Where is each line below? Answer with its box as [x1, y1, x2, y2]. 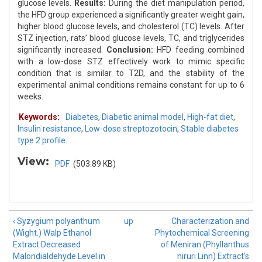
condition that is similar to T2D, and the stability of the [18, 68, 244, 78]
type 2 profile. [18, 136, 67, 146]
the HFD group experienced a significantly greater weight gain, [18, 10, 244, 20]
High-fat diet [187, 112, 233, 122]
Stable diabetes [181, 124, 239, 134]
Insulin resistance [18, 124, 81, 134]
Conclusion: [103, 45, 153, 55]
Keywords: [19, 112, 60, 122]
